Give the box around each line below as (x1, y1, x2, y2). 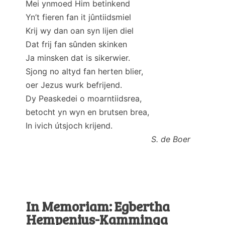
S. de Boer (149, 134, 190, 144)
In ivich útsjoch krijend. (26, 120, 113, 131)
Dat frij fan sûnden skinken (26, 39, 127, 49)
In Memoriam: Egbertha (26, 196, 170, 215)
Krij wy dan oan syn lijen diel (26, 25, 134, 36)
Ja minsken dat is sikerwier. (26, 52, 130, 63)
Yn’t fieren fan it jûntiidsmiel (26, 12, 131, 22)
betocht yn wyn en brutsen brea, (26, 106, 149, 117)
